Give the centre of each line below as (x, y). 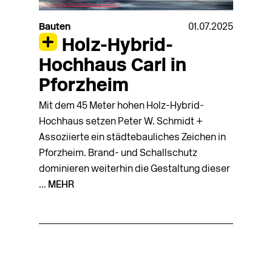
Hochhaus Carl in (113, 66)
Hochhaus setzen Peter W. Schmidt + (121, 122)
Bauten (55, 28)
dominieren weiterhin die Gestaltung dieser (134, 170)
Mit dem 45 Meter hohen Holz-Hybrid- (121, 107)
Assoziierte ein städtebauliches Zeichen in (132, 138)
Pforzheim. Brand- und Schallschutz (118, 154)
